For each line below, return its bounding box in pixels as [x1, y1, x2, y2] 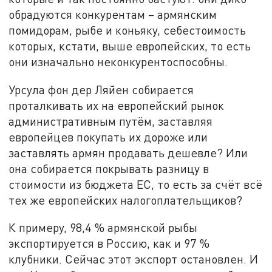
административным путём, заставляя [8, 114, 213, 128]
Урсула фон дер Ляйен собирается [8, 82, 194, 97]
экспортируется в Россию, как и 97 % [8, 236, 210, 251]
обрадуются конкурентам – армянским [8, 7, 217, 21]
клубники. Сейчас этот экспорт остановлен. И [8, 252, 259, 267]
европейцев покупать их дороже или [8, 129, 208, 144]
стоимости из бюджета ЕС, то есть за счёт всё [8, 177, 263, 191]
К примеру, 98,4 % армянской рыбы [8, 220, 198, 235]
